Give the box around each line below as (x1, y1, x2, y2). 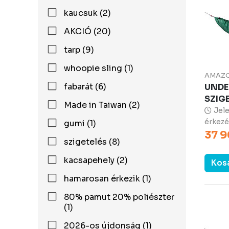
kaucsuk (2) (64, 8, 111, 18)
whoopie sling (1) (64, 63, 133, 74)
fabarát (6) (64, 81, 106, 92)
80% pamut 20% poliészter (63, 192, 174, 202)
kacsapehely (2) (64, 155, 128, 166)
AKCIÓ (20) (64, 26, 111, 37)
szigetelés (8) (64, 136, 120, 147)
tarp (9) (64, 44, 94, 55)
